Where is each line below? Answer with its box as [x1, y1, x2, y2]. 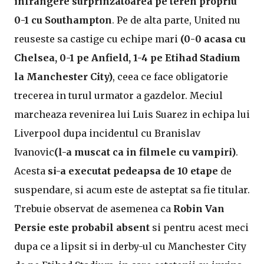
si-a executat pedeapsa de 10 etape [48, 165, 218, 177]
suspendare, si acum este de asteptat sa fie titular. [14, 184, 250, 196]
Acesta [14, 165, 48, 177]
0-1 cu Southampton [14, 14, 112, 26]
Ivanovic [14, 146, 54, 158]
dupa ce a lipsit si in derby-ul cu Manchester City [14, 240, 246, 252]
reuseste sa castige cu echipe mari [14, 33, 180, 45]
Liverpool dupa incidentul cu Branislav [14, 127, 200, 139]
